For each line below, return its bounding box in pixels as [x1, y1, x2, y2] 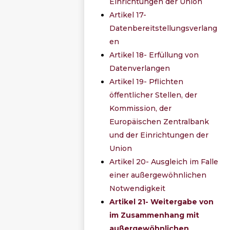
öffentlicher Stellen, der [109, 90, 198, 100]
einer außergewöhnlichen [109, 170, 207, 180]
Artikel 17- [109, 10, 147, 20]
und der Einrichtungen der [109, 130, 209, 140]
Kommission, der [109, 103, 172, 113]
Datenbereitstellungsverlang [109, 23, 218, 33]
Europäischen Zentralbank [109, 117, 209, 126]
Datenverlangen [109, 63, 170, 73]
